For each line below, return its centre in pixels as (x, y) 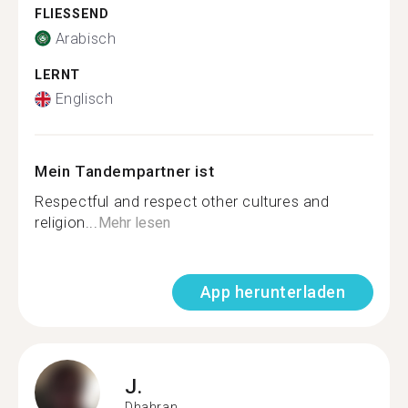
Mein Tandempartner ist (125, 171)
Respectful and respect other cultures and (182, 202)
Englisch (84, 99)
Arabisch (86, 38)
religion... (66, 223)
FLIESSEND (67, 14)
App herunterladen (272, 292)
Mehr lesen (134, 223)
